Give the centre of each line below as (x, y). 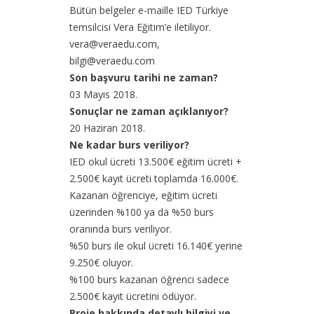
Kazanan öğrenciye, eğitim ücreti (143, 195)
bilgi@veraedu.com (112, 60)
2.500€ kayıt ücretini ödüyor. (132, 296)
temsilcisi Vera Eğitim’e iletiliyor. (140, 27)
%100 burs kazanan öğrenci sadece (149, 279)
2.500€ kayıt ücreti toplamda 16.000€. (153, 178)
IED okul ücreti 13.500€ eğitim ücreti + (155, 161)
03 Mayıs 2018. (103, 94)
